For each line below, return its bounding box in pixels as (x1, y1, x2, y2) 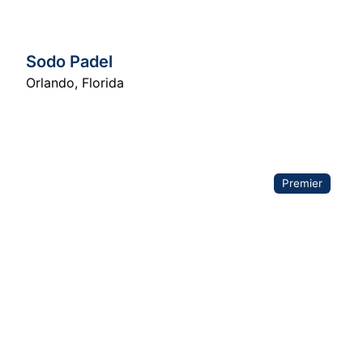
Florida (82, 74, 124, 91)
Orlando (26, 74, 75, 91)
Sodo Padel (26, 51, 113, 71)
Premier (281, 176, 322, 190)
